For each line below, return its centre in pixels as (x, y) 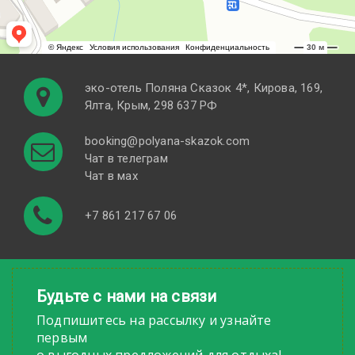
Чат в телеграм (126, 159)
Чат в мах (111, 176)
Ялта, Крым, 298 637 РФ (151, 106)
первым (62, 338)
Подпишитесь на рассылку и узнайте (154, 321)
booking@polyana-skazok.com (168, 141)
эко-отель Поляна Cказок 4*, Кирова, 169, (204, 88)
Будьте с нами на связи (127, 297)
